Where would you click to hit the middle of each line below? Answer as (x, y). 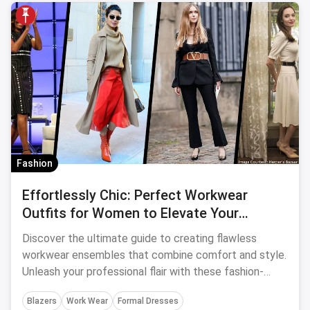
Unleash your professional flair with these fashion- (143, 272)
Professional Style (80, 231)
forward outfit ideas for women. (99, 288)
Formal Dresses (148, 301)
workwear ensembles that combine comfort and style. (154, 255)
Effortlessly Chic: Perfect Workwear (135, 195)
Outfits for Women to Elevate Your (130, 213)
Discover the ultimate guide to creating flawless (139, 238)
